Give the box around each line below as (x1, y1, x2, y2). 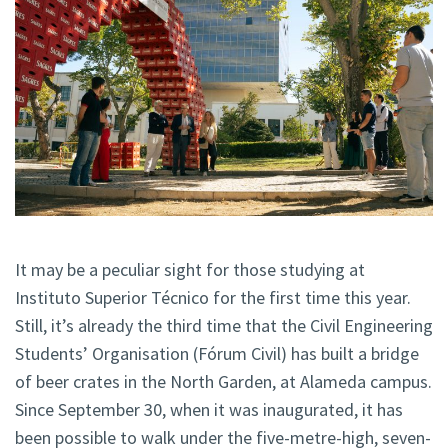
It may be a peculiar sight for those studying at (15, 258, 365, 282)
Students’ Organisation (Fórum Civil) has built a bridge (15, 342, 419, 366)
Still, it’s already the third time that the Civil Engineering (15, 314, 433, 338)
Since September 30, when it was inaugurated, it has (15, 398, 403, 422)
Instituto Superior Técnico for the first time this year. (15, 286, 411, 310)
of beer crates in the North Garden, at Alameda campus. (15, 370, 432, 394)
